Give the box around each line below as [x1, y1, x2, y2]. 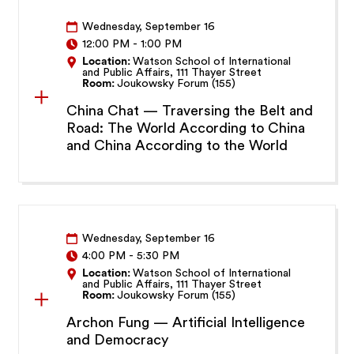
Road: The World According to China [66, 121, 306, 136]
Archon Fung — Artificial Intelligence [66, 315, 306, 330]
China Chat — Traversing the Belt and [66, 104, 314, 119]
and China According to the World [66, 138, 288, 153]
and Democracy [66, 333, 169, 348]
